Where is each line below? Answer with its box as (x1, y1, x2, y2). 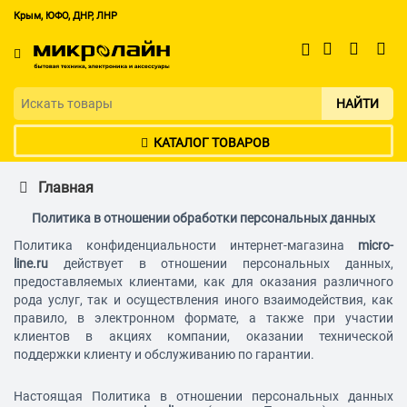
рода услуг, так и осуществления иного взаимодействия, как (14, 293, 393, 308)
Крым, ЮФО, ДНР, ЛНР (14, 10, 117, 22)
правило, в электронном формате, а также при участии (14, 311, 393, 326)
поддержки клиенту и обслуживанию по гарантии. (14, 347, 314, 362)
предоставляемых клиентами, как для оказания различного (14, 274, 393, 290)
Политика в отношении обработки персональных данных (32, 211, 375, 226)
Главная (38, 179, 94, 197)
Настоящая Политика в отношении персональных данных (14, 389, 393, 404)
